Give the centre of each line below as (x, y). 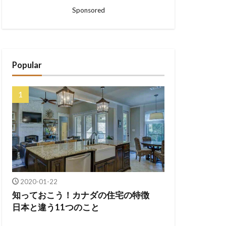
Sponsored (88, 10)
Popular (27, 65)
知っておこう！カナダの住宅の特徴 (85, 195)
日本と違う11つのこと (56, 207)
